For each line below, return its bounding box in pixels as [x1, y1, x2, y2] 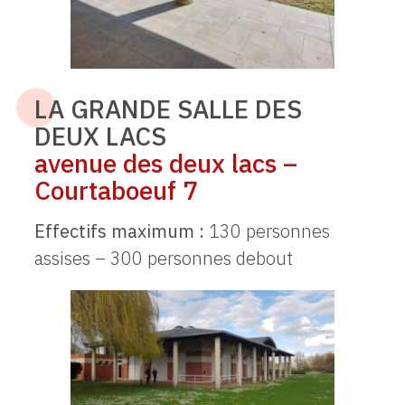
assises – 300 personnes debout [33, 246, 293, 271]
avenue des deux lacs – [33, 146, 297, 181]
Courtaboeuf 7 [33, 174, 198, 208]
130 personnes [203, 219, 330, 244]
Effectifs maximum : [33, 219, 204, 244]
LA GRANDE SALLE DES [33, 92, 302, 127]
